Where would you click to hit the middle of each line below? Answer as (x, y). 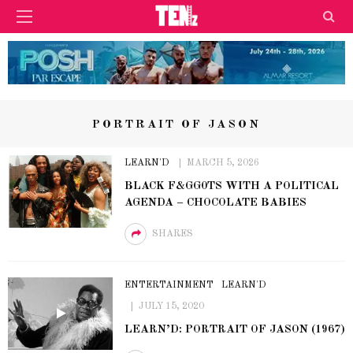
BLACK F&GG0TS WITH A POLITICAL (231, 186)
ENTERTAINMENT (169, 285)
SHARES (172, 234)
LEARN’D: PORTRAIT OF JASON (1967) (234, 329)
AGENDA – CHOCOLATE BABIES (215, 202)
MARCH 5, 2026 (223, 163)
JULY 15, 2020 (171, 306)
